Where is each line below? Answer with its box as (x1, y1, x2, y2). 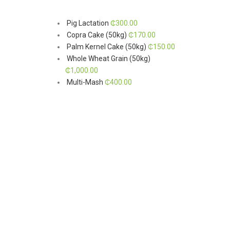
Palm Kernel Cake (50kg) (67, 43, 146, 51)
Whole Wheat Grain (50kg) (67, 54, 150, 63)
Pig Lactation (67, 19, 109, 27)
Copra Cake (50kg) (67, 31, 127, 39)
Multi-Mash (67, 78, 103, 86)
